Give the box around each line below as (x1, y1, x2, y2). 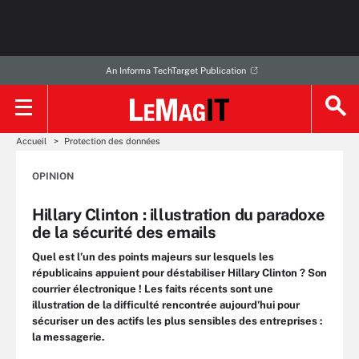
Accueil (16, 136, 46, 146)
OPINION (32, 171, 74, 182)
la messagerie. (32, 331, 105, 343)
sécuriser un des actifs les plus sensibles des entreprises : (32, 315, 323, 327)
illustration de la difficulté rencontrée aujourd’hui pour (32, 299, 300, 311)
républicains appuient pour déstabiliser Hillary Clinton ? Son (32, 267, 327, 279)
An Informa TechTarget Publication (105, 66, 246, 75)
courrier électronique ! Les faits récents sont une (32, 283, 273, 295)
